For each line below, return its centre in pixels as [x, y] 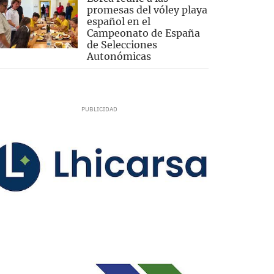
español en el [118, 22]
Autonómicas [119, 57]
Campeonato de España [143, 33]
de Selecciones [122, 45]
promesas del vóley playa [147, 10]
